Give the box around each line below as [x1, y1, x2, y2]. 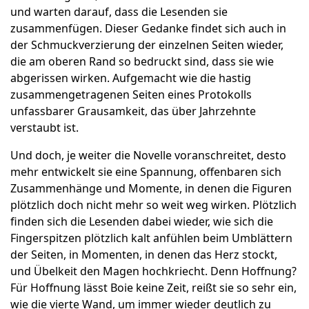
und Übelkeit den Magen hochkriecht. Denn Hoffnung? [10, 263, 297, 279]
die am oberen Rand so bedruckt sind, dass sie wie [10, 54, 274, 70]
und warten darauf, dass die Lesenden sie [10, 4, 228, 20]
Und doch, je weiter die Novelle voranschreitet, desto [10, 148, 286, 163]
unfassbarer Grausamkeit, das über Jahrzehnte [10, 103, 256, 119]
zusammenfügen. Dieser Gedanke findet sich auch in [10, 21, 286, 37]
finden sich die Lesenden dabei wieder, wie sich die [10, 214, 273, 230]
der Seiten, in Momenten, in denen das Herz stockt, [10, 247, 277, 263]
